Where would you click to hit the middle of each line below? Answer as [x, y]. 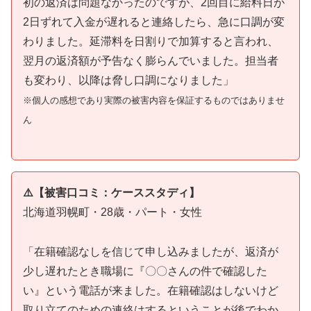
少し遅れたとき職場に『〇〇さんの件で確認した [145, 271]
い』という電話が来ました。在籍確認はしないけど [151, 291]
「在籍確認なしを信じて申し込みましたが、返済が [151, 252]
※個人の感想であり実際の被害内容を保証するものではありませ [154, 100]
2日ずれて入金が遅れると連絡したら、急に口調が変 [154, 22]
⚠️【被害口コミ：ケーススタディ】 [111, 193]
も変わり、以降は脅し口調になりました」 [128, 80]
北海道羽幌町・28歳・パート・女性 [112, 212]
